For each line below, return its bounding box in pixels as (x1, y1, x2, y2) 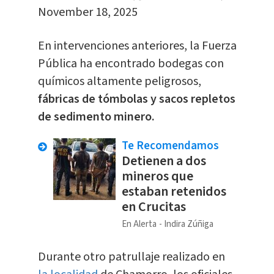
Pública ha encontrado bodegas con (37, 55, 224, 73)
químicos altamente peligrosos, (37, 73, 201, 91)
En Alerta (121, 218, 157, 231)
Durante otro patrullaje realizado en (37, 248, 225, 266)
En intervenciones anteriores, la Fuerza (37, 37, 237, 55)
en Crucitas (121, 197, 186, 217)
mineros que (121, 166, 193, 187)
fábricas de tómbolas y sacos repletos (37, 91, 235, 108)
